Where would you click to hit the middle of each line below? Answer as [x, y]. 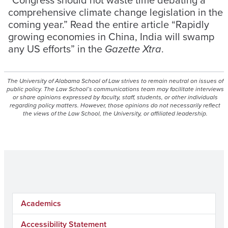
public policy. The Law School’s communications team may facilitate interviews [115, 89]
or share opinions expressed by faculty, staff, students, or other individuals [115, 97]
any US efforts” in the [56, 49]
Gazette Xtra [133, 49]
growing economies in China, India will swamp [111, 37]
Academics [41, 204]
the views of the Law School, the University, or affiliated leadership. [115, 114]
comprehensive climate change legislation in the [116, 12]
